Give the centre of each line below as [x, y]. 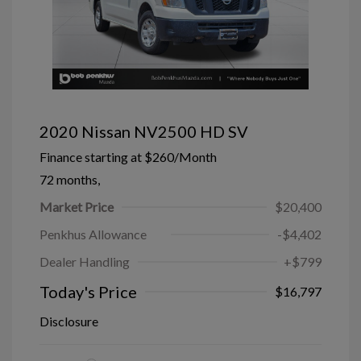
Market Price [77, 206]
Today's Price [88, 291]
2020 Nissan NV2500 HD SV [144, 131]
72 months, [70, 179]
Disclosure [69, 321]
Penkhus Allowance [93, 234]
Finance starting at [91, 156]
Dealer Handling [85, 261]
